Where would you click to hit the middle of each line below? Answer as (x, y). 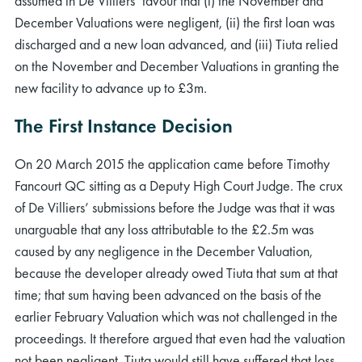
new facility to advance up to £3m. (111, 88)
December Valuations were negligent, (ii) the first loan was (175, 22)
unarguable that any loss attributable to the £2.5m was (164, 229)
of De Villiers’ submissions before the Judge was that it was (175, 207)
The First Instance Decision (124, 126)
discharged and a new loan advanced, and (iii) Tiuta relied (176, 44)
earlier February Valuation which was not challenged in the (176, 316)
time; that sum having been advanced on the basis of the (168, 295)
